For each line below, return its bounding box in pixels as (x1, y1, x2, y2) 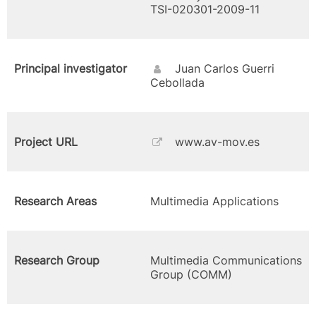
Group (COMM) (150, 267, 232, 281)
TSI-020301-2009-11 (150, 2, 260, 16)
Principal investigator (14, 61, 127, 75)
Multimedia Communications (150, 253, 302, 267)
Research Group (14, 253, 99, 267)
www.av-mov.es (174, 135, 260, 149)
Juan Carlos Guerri (174, 61, 274, 75)
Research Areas (14, 194, 97, 208)
